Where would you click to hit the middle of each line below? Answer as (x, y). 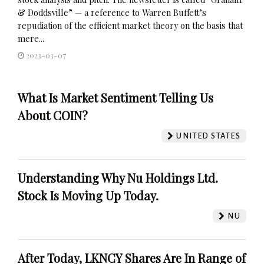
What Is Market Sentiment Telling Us (115, 97)
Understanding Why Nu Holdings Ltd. (118, 177)
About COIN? (53, 115)
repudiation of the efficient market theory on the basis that (130, 25)
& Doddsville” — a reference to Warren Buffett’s (112, 12)
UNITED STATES (207, 136)
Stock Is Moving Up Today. (88, 195)
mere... (31, 38)
